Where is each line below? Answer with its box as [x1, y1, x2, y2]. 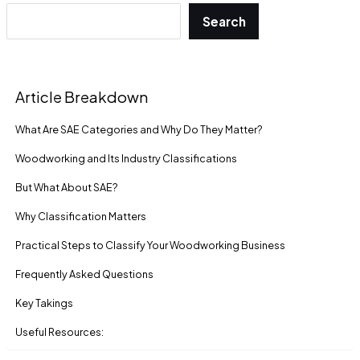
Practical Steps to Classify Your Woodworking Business [15, 239, 286, 252]
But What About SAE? [15, 181, 119, 194]
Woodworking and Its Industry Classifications [15, 152, 238, 166]
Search [202, 14, 246, 30]
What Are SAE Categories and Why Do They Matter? [15, 123, 264, 137]
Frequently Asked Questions [15, 268, 154, 281]
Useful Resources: [15, 325, 104, 339]
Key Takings [15, 297, 74, 310]
